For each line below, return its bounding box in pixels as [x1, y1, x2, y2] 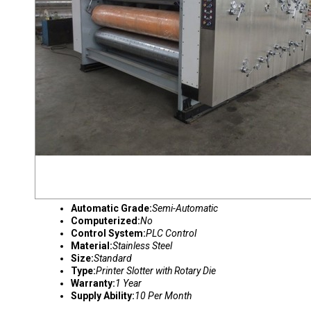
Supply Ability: [71, 290, 135, 301]
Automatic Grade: [71, 203, 152, 214]
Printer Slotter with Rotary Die [96, 265, 216, 276]
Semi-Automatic [152, 203, 218, 214]
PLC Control [146, 228, 196, 239]
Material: [71, 240, 112, 251]
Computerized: [71, 215, 140, 226]
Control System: [71, 228, 146, 239]
